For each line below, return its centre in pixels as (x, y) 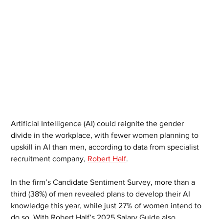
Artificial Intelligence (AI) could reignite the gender (99, 123)
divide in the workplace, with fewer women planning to (106, 135)
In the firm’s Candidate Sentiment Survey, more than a (104, 182)
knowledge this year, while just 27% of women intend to (107, 206)
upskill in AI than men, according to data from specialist (106, 147)
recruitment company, (49, 159)
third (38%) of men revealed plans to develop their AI (102, 194)
